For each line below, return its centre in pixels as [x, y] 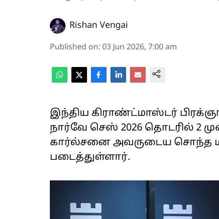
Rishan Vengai [99, 26]
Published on [74, 48]
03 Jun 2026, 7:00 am [140, 48]
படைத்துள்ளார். [90, 158]
